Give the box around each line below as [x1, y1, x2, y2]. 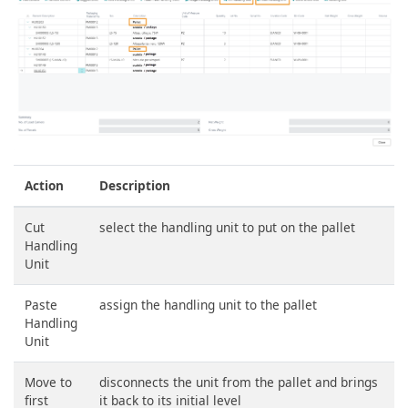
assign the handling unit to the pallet [99, 295, 317, 313]
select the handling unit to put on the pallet [99, 218, 355, 236]
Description [99, 176, 170, 194]
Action [25, 176, 64, 194]
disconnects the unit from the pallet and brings [99, 372, 378, 391]
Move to [25, 372, 72, 391]
